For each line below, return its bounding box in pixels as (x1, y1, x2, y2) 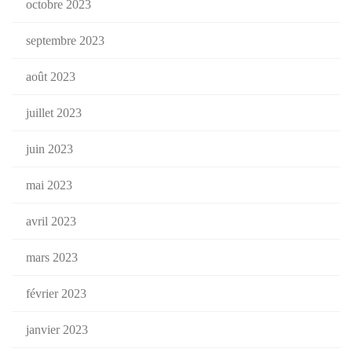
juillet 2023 (26, 106, 82, 120)
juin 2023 (26, 142, 73, 156)
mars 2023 (26, 251, 78, 265)
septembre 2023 (26, 34, 104, 48)
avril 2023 (26, 214, 76, 229)
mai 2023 (26, 178, 72, 192)
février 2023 (26, 287, 86, 301)
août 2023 (26, 70, 75, 84)
